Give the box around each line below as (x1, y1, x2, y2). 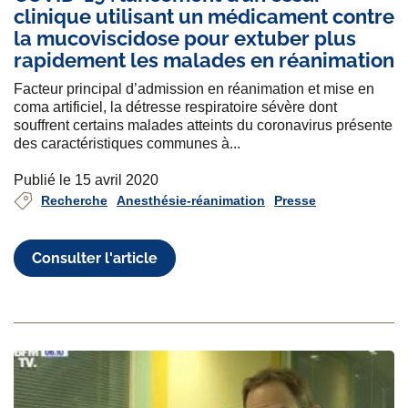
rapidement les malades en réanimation (14, 48, 394, 73)
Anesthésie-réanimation (117, 193, 265, 209)
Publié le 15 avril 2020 (14, 172, 158, 189)
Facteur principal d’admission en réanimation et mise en (14, 81, 374, 97)
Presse (274, 193, 316, 209)
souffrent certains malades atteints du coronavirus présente (14, 117, 393, 134)
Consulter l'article (32, 249, 158, 267)
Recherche (41, 193, 107, 209)
